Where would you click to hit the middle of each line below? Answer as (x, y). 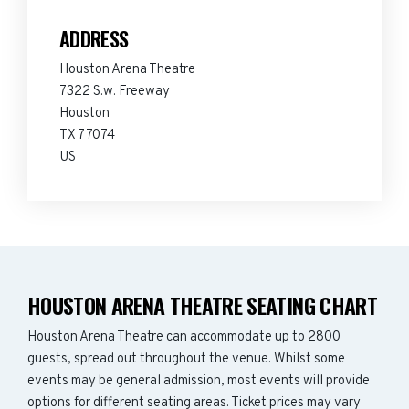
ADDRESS (94, 38)
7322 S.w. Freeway (115, 92)
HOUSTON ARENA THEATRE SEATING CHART (202, 305)
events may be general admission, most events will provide (199, 381)
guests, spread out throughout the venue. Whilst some (186, 359)
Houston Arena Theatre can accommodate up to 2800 (184, 337)
